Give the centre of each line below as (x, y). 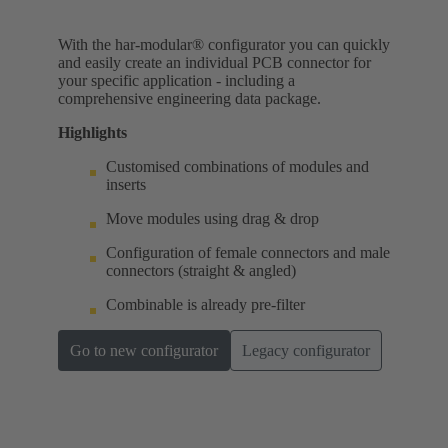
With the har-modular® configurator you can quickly (224, 44)
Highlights (92, 132)
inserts (126, 184)
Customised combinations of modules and (237, 166)
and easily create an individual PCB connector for (214, 62)
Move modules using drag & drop (212, 218)
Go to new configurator (144, 350)
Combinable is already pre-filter (205, 304)
